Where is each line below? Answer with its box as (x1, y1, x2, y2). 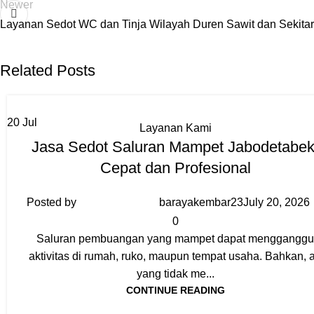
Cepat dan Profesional (100, 158, 251, 177)
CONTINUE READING (125, 284, 225, 296)
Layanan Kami (139, 121, 212, 134)
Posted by (26, 196, 76, 208)
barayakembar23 (158, 196, 243, 208)
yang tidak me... (136, 267, 214, 280)
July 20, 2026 (243, 196, 310, 209)
